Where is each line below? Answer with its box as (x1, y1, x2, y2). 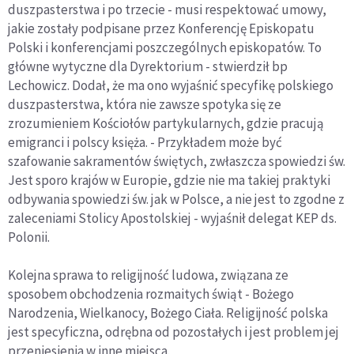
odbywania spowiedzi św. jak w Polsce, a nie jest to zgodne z (8, 190, 345, 208)
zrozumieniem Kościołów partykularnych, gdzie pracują (8, 115, 324, 132)
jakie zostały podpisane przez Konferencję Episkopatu (8, 20, 314, 37)
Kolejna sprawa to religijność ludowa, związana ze (8, 266, 288, 284)
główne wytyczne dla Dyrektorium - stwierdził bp (8, 58, 288, 75)
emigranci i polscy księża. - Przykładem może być (8, 134, 282, 151)
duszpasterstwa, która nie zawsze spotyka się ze (8, 96, 281, 113)
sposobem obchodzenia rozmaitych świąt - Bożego (8, 285, 294, 303)
